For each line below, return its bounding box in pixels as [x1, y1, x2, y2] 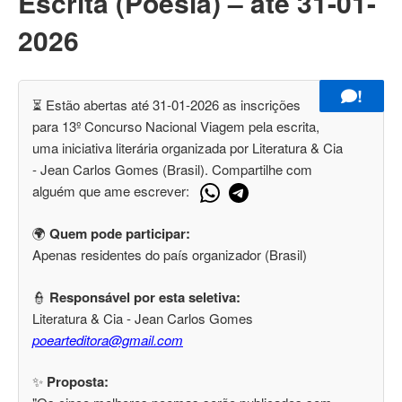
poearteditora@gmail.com [32, 329, 183, 349]
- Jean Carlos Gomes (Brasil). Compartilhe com [32, 159, 312, 179]
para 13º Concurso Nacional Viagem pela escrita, [32, 116, 319, 135]
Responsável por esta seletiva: [49, 286, 240, 307]
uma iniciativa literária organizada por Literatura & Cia [32, 137, 343, 157]
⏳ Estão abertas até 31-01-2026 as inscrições [32, 94, 301, 114]
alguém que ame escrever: [32, 180, 193, 200]
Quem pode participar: [49, 223, 190, 244]
